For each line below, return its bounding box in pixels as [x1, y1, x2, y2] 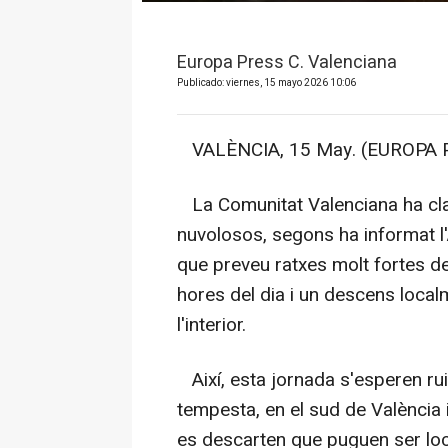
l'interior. [177, 310, 246, 339]
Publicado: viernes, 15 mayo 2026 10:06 [177, 75, 356, 90]
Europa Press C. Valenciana [177, 48, 397, 76]
